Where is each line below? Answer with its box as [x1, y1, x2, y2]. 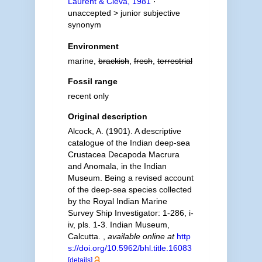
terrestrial [157, 56, 192, 65]
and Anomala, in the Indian [67, 161, 167, 171]
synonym [67, 20, 101, 29]
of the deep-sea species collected [67, 185, 192, 194]
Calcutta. [67, 232, 103, 241]
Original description [67, 112, 147, 121]
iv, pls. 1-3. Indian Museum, [67, 220, 170, 229]
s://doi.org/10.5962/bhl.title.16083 [67, 243, 192, 253]
